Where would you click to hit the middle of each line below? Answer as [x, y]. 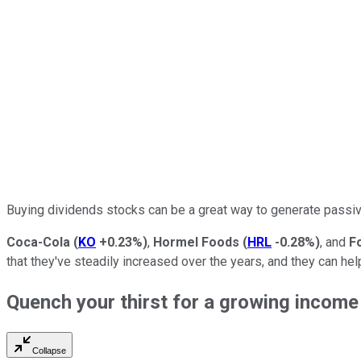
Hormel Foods [196, 242]
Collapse [49, 351]
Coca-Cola [38, 242]
